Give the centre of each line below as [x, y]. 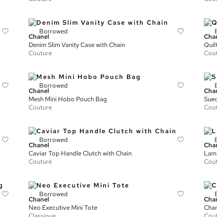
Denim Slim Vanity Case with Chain [77, 45]
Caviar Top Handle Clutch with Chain [80, 153]
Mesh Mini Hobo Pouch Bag [68, 99]
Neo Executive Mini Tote [63, 208]
